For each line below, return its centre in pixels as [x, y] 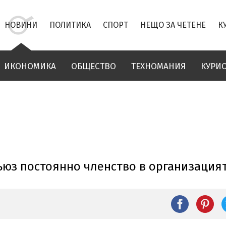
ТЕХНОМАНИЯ [158, 66]
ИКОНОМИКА [30, 66]
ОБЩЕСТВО [94, 66]
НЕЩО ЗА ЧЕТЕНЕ [173, 25]
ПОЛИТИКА [70, 25]
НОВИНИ [21, 25]
